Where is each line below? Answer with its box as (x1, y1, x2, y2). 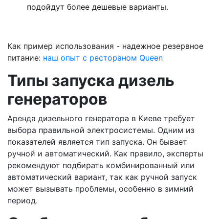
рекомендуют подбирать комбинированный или (7, 160, 195, 170)
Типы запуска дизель (7, 70, 175, 90)
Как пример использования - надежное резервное (7, 41, 203, 51)
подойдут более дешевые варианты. (27, 1, 168, 12)
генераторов (7, 89, 107, 109)
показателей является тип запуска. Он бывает (7, 136, 187, 147)
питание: (7, 52, 43, 63)
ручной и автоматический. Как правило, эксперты (7, 148, 203, 158)
